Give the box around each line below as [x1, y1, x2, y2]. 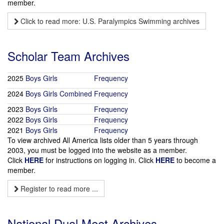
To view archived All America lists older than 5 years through [7, 135, 198, 145]
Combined [59, 88, 92, 98]
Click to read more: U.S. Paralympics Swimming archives [18, 16, 199, 26]
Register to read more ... [18, 183, 98, 193]
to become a [174, 155, 216, 165]
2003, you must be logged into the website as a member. [7, 145, 187, 155]
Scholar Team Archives [7, 47, 129, 64]
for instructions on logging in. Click [43, 155, 155, 165]
